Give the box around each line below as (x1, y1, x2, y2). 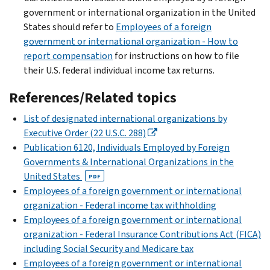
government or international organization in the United (24, 5, 256, 19)
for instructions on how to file (113, 49, 239, 62)
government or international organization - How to (24, 34, 238, 48)
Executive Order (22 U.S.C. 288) (24, 126, 146, 139)
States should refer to (24, 20, 116, 33)
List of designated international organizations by (24, 111, 227, 125)
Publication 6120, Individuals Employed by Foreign (24, 140, 230, 154)
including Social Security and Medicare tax (24, 242, 193, 255)
